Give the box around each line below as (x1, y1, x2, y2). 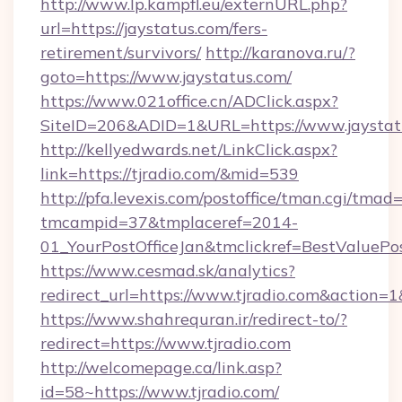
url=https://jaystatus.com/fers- (40, 18, 267, 39)
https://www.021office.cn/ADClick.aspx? (40, 91, 338, 111)
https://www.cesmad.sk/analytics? (40, 260, 295, 281)
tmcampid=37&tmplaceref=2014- (40, 212, 298, 232)
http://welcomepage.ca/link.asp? (40, 357, 282, 378)
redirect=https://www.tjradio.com (40, 333, 291, 354)
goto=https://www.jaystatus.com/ (40, 66, 292, 87)
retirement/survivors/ (40, 42, 201, 63)
